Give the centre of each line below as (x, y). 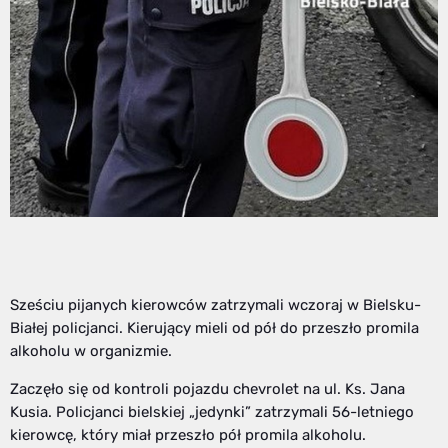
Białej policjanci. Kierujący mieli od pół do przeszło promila (214, 327)
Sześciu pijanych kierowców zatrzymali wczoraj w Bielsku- (215, 304)
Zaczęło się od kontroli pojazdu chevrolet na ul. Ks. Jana (207, 388)
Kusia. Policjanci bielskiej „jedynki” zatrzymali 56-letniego (212, 411)
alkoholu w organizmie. (91, 350)
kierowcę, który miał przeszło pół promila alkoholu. (188, 434)
